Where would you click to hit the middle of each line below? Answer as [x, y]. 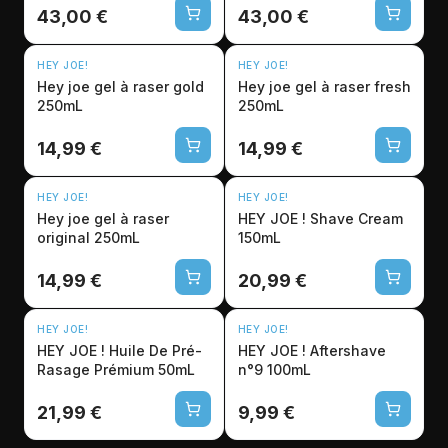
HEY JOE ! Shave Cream [320, 218]
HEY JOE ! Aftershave [311, 350]
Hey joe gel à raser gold [120, 86]
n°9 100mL [274, 369]
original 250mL [88, 237]
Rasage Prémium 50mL [116, 369]
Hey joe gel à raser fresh [324, 86]
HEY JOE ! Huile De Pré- [119, 350]
